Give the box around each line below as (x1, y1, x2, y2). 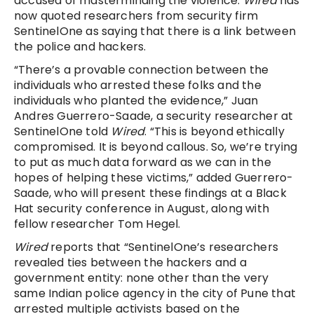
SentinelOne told (14, 123, 111, 140)
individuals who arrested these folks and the (14, 77, 261, 94)
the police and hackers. (14, 39, 146, 55)
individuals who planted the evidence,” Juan (14, 93, 259, 109)
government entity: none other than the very (14, 270, 269, 287)
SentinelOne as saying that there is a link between (14, 23, 296, 40)
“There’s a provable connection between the (14, 62, 269, 78)
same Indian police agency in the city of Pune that (14, 285, 296, 302)
